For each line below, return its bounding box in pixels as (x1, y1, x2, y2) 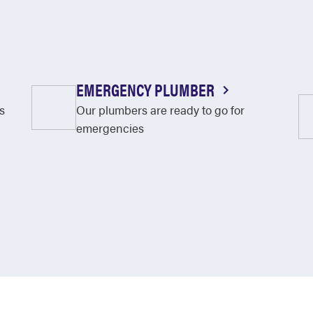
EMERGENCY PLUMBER (75, 78, 217, 101)
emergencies (75, 119, 144, 136)
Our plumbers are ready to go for (75, 101, 245, 118)
